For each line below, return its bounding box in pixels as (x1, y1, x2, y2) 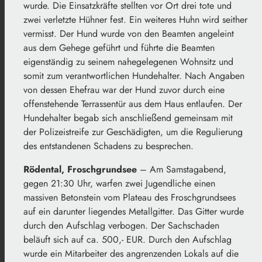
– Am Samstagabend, (137, 163, 226, 177)
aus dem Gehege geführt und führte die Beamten (23, 41, 215, 55)
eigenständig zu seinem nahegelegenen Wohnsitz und (23, 55, 233, 69)
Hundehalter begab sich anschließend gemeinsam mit (23, 111, 233, 125)
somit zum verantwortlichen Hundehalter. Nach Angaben (23, 69, 244, 83)
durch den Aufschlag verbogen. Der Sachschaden (23, 219, 219, 233)
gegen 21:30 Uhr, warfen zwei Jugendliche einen (23, 177, 215, 191)
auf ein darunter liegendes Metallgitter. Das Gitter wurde (23, 205, 244, 219)
